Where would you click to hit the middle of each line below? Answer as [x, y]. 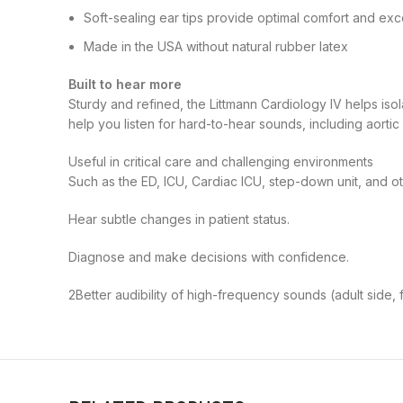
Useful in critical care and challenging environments [221, 162]
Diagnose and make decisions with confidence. [209, 257]
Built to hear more [125, 85]
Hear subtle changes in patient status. [179, 219]
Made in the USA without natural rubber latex [216, 47]
